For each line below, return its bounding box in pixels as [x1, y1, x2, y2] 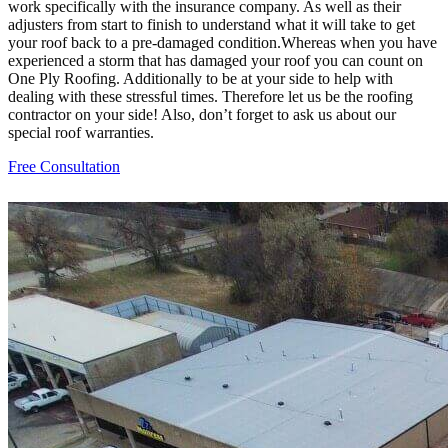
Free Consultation [8, 157, 120, 175]
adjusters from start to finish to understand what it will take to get [8, 15, 415, 33]
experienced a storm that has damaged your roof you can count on [8, 51, 423, 69]
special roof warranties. [8, 123, 154, 141]
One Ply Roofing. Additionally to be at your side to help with [8, 69, 393, 87]
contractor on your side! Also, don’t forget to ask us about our [8, 105, 396, 123]
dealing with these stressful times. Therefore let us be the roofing [8, 87, 413, 105]
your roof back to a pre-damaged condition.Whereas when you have [8, 33, 437, 51]
